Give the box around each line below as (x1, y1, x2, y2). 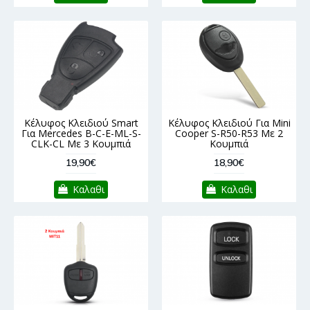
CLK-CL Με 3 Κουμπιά (31, 136, 131, 150)
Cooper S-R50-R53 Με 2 (175, 126, 283, 140)
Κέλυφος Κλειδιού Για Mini (167, 116, 291, 129)
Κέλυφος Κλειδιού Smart (24, 116, 138, 129)
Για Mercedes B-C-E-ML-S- (21, 126, 141, 140)
